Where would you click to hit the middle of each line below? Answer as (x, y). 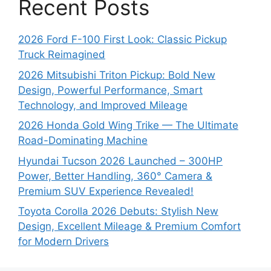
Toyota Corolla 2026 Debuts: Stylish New (118, 211)
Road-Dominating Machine (83, 141)
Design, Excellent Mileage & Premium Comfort (129, 227)
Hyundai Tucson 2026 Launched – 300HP (120, 161)
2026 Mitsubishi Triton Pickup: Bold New (117, 75)
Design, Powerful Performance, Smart (110, 90)
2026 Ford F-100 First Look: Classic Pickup (122, 40)
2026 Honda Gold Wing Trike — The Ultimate (128, 126)
